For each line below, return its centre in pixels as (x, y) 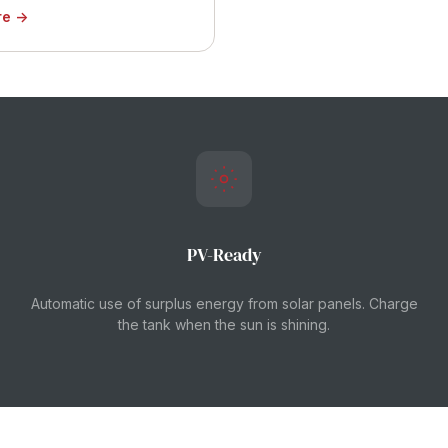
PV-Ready (224, 254)
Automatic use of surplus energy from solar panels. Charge (224, 303)
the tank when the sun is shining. (224, 324)
